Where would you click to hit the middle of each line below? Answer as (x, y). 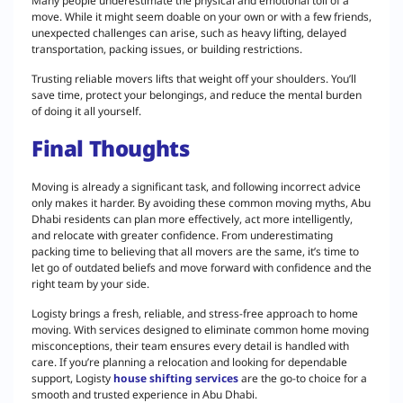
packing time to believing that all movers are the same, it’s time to (195, 252)
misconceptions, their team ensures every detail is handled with (190, 345)
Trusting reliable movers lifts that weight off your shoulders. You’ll (194, 78)
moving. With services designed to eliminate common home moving (200, 329)
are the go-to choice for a (303, 378)
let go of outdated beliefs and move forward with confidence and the (201, 268)
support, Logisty (72, 378)
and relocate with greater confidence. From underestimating (182, 236)
